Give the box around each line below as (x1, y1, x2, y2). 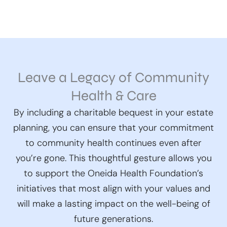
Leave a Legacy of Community (18, 69, 209, 87)
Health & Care (70, 87, 157, 105)
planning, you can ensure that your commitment (13, 122, 214, 134)
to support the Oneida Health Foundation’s (24, 167, 203, 180)
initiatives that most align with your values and (17, 182, 210, 195)
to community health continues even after (25, 137, 202, 149)
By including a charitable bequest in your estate (14, 106, 213, 119)
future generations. (74, 213, 153, 225)
